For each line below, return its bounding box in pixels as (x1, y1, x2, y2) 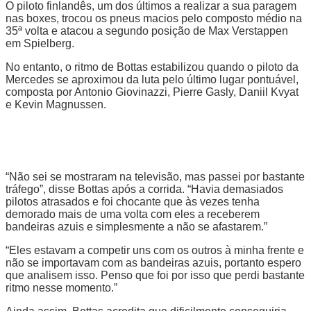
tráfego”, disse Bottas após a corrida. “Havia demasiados (6, 183, 283, 195)
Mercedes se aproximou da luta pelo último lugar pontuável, (6, 73, 299, 85)
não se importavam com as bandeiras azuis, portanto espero (6, 256, 301, 269)
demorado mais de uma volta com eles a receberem (6, 208, 260, 220)
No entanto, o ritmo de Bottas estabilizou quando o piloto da (6, 60, 299, 73)
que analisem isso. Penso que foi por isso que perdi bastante (6, 269, 305, 281)
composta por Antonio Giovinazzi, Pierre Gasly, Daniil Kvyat (6, 85, 299, 98)
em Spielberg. (6, 37, 74, 49)
